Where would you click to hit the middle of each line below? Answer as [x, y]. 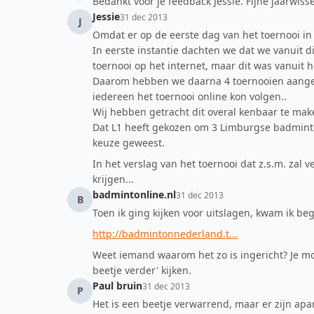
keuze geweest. [129, 143]
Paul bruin [117, 286]
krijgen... [113, 179]
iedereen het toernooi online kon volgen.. [190, 96]
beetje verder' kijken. [142, 270]
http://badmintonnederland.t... [165, 234]
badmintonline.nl [134, 194]
